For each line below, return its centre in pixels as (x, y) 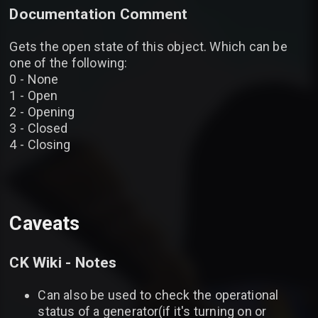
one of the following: (68, 62)
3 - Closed (39, 128)
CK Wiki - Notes (63, 262)
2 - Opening (42, 111)
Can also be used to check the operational (158, 295)
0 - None (34, 79)
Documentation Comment (99, 13)
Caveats (45, 224)
